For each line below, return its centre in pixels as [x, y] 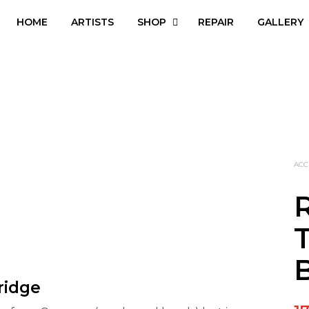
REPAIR [216, 22]
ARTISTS [92, 22]
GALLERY [280, 22]
